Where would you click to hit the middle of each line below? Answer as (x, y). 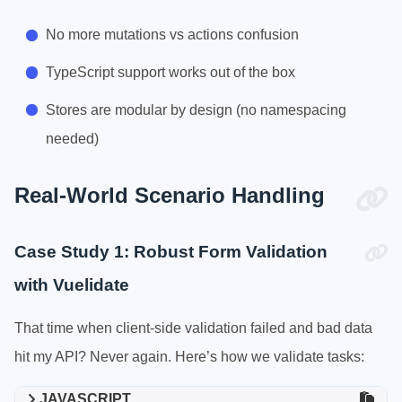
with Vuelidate (72, 284)
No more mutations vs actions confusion (173, 35)
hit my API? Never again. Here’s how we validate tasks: (189, 356)
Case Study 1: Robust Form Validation (171, 251)
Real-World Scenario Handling (170, 195)
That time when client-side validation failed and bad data (193, 328)
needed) (73, 138)
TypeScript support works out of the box (171, 73)
